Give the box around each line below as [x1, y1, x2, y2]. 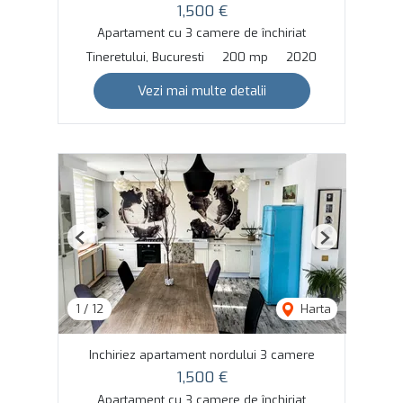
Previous [79, 237, 127, 253]
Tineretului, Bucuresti [86, 49, 204, 66]
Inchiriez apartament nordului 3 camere [88, 347, 315, 363]
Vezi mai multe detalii [137, 82, 266, 101]
